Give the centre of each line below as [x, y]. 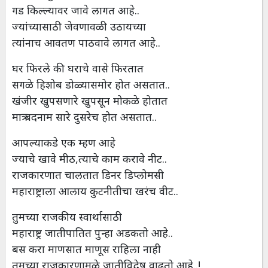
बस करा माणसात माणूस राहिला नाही [86, 249]
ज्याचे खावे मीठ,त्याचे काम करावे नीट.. [89, 159]
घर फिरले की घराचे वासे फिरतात [78, 68]
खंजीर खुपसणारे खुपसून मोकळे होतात [90, 101]
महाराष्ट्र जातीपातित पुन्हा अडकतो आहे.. [92, 233]
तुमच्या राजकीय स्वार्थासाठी [67, 217]
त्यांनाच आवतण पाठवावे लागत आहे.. [86, 43]
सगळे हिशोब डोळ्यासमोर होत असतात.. [91, 85]
